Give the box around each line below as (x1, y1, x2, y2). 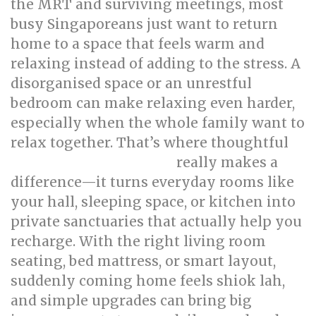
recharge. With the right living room (11, 233, 266, 250)
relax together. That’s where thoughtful (11, 134, 288, 151)
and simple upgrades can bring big (11, 292, 252, 309)
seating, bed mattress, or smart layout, (11, 253, 276, 269)
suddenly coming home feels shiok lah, (11, 272, 285, 289)
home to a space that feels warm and (11, 35, 265, 52)
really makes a (176, 154, 278, 171)
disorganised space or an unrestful (11, 75, 252, 92)
